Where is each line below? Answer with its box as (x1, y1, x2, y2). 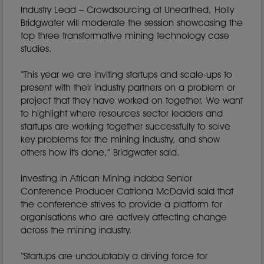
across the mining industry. (21, 225, 132, 236)
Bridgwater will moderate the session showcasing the (21, 17, 243, 28)
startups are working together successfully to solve (21, 121, 230, 132)
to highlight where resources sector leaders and (21, 108, 223, 119)
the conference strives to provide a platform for (21, 199, 222, 210)
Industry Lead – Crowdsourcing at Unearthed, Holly (21, 4, 234, 15)
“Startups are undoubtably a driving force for (21, 250, 207, 262)
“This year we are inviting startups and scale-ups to (21, 69, 232, 80)
